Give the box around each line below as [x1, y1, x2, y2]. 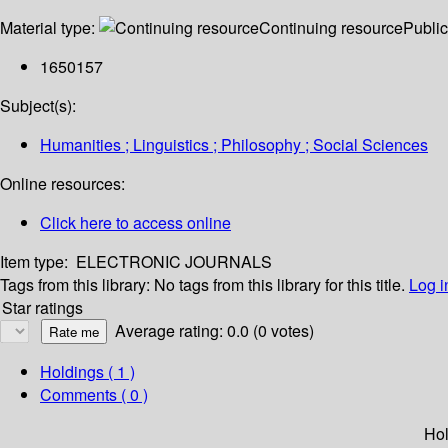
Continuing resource [259, 16, 403, 40]
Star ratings [2, 296, 83, 320]
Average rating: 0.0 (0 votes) [115, 319, 314, 343]
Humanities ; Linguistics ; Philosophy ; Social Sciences [40, 133, 428, 157]
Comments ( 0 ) [40, 383, 148, 407]
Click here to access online [40, 211, 231, 235]
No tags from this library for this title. [154, 273, 405, 297]
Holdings [40, 360, 104, 384]
